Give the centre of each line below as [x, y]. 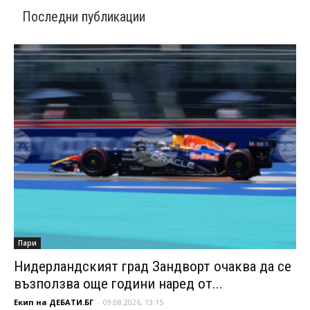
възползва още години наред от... [118, 283]
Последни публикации [84, 16]
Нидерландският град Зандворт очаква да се [153, 266]
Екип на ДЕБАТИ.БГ [54, 302]
